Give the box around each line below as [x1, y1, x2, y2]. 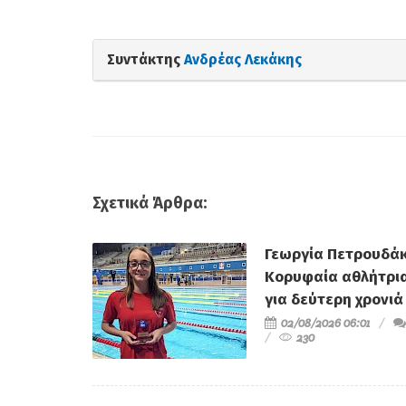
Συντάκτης [107, 51, 184, 69]
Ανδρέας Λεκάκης [184, 51, 302, 69]
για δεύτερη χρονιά [265, 290, 403, 310]
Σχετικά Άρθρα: [92, 193, 207, 214]
